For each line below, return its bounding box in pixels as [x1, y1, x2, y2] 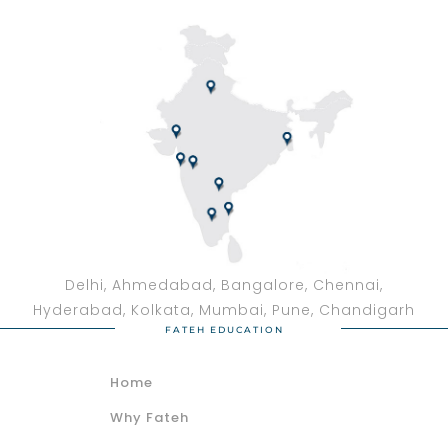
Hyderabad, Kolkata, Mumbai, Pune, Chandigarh [33, 300, 415, 321]
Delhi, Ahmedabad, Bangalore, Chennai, [65, 275, 383, 296]
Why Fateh [110, 408, 189, 428]
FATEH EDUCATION [164, 324, 284, 336]
